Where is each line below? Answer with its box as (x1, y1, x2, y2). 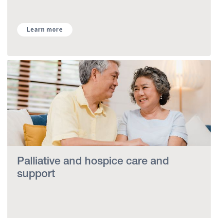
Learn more (27, 25, 63, 34)
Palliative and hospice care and (17, 156, 169, 167)
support (17, 169, 55, 180)
